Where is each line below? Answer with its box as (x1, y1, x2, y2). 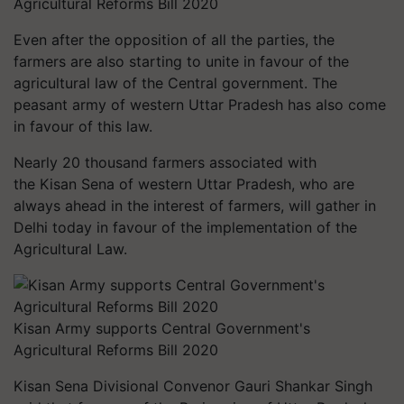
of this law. (74, 117, 152, 135)
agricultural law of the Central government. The (14, 74, 337, 92)
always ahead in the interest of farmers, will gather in (14, 197, 376, 215)
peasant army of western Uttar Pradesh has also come (14, 96, 386, 114)
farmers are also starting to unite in (14, 52, 260, 70)
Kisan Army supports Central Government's (14, 319, 310, 337)
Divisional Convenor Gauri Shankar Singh (88, 377, 372, 395)
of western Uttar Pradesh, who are (115, 175, 354, 193)
